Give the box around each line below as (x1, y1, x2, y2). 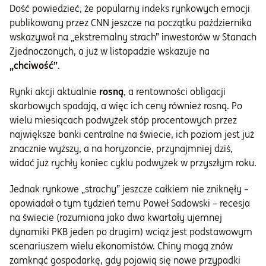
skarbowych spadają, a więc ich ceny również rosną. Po (9, 100, 242, 112)
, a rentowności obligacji (123, 85, 226, 98)
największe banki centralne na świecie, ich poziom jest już (9, 128, 254, 141)
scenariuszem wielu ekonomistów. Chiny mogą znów (9, 240, 233, 252)
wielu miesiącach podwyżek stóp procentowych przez (9, 114, 237, 126)
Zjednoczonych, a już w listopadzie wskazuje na (9, 45, 210, 58)
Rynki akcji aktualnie (9, 85, 99, 98)
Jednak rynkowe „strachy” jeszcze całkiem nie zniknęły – (9, 183, 249, 195)
